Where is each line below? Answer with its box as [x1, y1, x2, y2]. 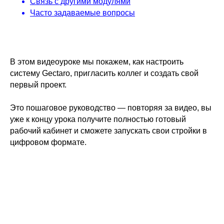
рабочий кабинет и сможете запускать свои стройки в [10, 126, 207, 135]
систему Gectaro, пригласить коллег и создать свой [10, 69, 198, 77]
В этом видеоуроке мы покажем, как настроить [10, 57, 183, 66]
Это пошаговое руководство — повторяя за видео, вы [10, 103, 211, 112]
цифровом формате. [10, 138, 86, 146]
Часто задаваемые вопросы [30, 8, 135, 17]
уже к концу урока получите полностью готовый [10, 115, 186, 123]
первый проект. [10, 80, 66, 89]
